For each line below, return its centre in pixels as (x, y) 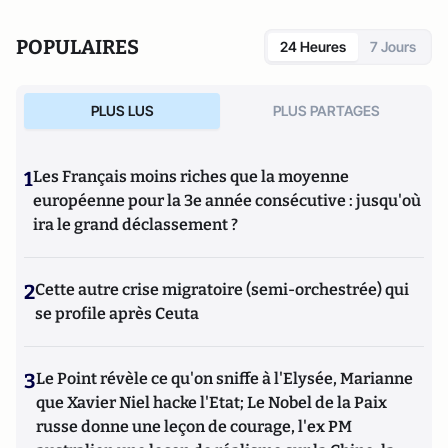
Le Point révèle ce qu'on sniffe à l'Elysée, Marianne (224, 378)
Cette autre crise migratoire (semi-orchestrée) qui (222, 289)
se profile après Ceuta (117, 313)
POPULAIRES (77, 47)
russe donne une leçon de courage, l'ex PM (194, 426)
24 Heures (313, 46)
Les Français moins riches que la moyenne (191, 176)
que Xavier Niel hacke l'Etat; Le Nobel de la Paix (211, 402)
